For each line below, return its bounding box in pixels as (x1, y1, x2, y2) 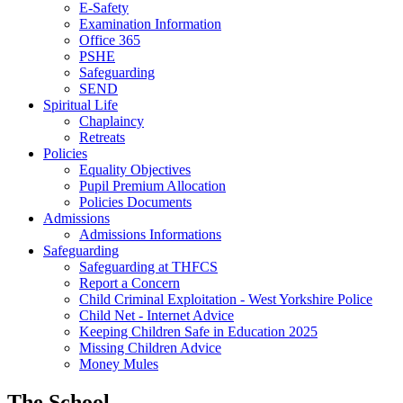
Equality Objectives (79, 161, 191, 177)
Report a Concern (79, 274, 180, 291)
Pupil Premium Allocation (79, 177, 226, 193)
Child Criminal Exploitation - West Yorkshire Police (79, 291, 372, 307)
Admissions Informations (79, 226, 221, 242)
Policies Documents (79, 193, 192, 210)
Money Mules (79, 355, 158, 372)
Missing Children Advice (79, 339, 221, 355)
